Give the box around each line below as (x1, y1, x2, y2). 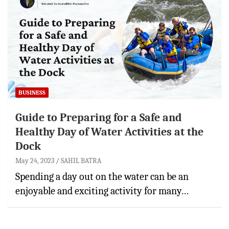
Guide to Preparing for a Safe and (15, 110, 182, 124)
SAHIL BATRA (61, 156, 101, 165)
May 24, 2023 (15, 156, 54, 165)
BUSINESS (18, 88, 45, 96)
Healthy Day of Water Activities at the (15, 125, 203, 139)
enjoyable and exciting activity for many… (15, 185, 189, 197)
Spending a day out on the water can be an (15, 170, 189, 182)
